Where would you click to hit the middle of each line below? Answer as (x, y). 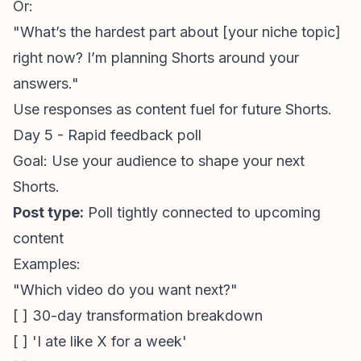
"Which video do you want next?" (125, 290)
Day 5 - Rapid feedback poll (107, 135)
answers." (46, 83)
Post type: (48, 212)
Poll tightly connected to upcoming (202, 212)
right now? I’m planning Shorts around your (156, 58)
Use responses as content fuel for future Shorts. (172, 109)
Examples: (47, 264)
